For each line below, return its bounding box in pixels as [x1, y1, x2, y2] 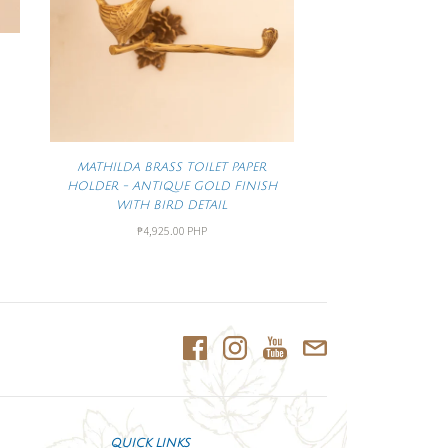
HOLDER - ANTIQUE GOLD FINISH [66, 180, 277, 194]
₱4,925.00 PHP [136, 222, 207, 238]
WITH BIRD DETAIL [116, 199, 228, 213]
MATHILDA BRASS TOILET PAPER [77, 161, 267, 175]
